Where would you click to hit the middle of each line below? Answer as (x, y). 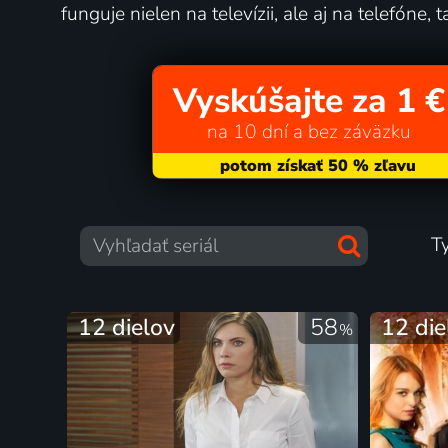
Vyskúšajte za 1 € (308, 101)
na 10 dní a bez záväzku (309, 132)
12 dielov (127, 327)
